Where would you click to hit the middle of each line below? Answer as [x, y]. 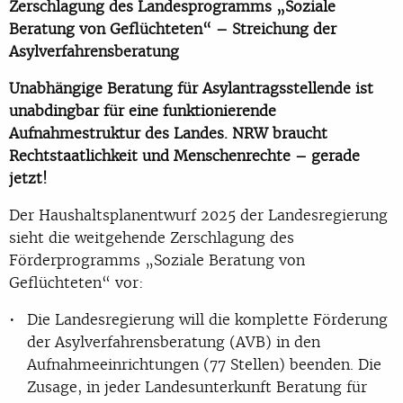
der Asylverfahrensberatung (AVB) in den [174, 341]
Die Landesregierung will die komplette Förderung [207, 319]
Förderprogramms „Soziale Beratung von [157, 260]
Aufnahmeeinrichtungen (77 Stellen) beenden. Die [204, 364]
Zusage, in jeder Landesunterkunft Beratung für [197, 386]
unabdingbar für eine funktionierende [143, 110]
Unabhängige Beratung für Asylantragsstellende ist [191, 88]
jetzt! [28, 178]
